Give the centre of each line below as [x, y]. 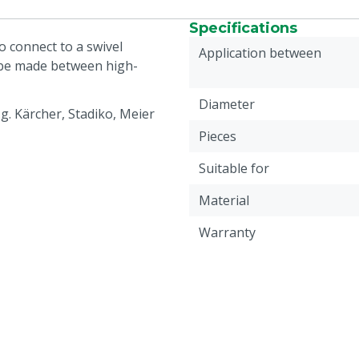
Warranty [227, 232]
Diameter [227, 104]
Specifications [243, 28]
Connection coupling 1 [266, 341]
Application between [260, 53]
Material [224, 200]
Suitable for [234, 168]
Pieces [218, 136]
